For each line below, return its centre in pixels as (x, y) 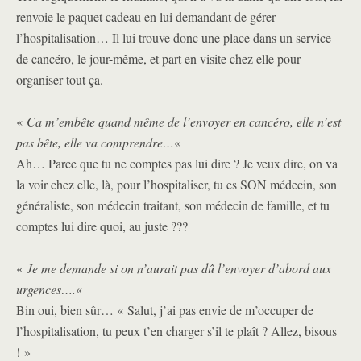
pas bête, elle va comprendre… (95, 142)
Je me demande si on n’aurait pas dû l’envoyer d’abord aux (179, 268)
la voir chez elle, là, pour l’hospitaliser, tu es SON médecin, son (176, 184)
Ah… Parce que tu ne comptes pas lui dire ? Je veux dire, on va (177, 163)
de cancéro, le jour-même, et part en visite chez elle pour (158, 58)
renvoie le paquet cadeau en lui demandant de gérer (146, 17)
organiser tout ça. (60, 79)
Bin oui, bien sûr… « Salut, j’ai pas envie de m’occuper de (165, 310)
